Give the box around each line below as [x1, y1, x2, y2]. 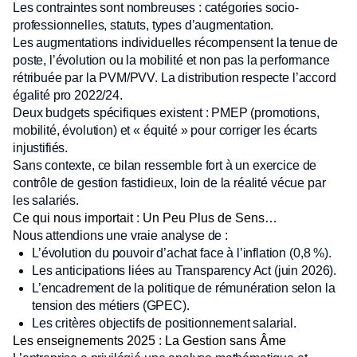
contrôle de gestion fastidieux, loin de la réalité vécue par [13, 176, 326, 190]
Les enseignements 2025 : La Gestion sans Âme [13, 334, 286, 347]
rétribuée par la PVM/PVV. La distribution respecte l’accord [13, 71, 336, 84]
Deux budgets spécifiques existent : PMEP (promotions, [13, 106, 320, 120]
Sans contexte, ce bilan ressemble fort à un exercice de [13, 159, 317, 172]
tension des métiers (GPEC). [32, 299, 190, 312]
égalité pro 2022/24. [13, 88, 123, 102]
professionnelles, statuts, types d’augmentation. [13, 18, 274, 32]
